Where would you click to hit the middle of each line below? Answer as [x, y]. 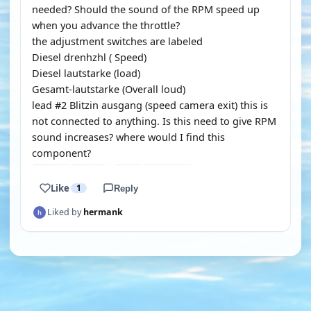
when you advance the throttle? [106, 25]
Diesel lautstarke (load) [86, 73]
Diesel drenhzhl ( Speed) [89, 57]
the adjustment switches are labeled [117, 41]
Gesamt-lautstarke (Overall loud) [109, 89]
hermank [103, 212]
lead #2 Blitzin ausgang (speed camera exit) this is [150, 105]
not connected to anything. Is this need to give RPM [154, 121]
